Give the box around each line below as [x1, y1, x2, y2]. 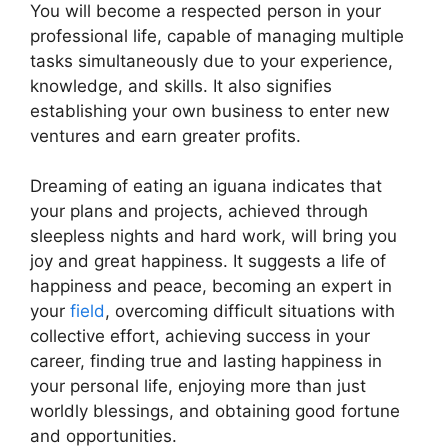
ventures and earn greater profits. [30, 125, 301, 146]
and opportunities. [30, 426, 177, 446]
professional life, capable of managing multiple [30, 25, 404, 46]
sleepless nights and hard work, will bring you [30, 226, 397, 246]
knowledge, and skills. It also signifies [30, 75, 332, 96]
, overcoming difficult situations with [105, 301, 395, 321]
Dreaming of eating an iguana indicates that [30, 176, 382, 196]
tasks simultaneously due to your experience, [30, 50, 393, 71]
